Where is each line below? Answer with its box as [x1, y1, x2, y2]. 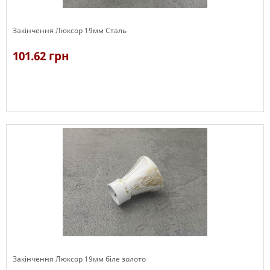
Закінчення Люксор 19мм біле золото [13, 254, 146, 264]
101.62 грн [13, 48, 69, 64]
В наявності [13, 112, 55, 123]
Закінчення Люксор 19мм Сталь [13, 25, 127, 36]
